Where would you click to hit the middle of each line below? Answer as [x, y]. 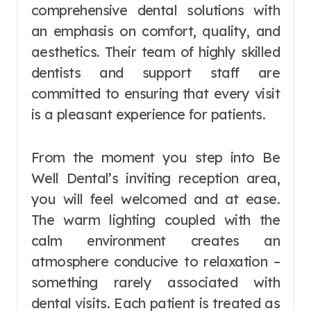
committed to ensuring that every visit [155, 93]
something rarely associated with [155, 282]
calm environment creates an [155, 240]
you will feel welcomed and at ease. [155, 199]
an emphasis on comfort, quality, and [155, 31]
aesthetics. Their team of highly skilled [155, 51]
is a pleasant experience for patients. [149, 114]
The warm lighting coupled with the [155, 219]
